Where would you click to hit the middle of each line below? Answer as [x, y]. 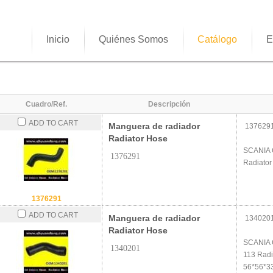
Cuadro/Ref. [46, 104]
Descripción [169, 104]
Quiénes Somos [133, 39]
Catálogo [217, 39]
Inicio [58, 39]
